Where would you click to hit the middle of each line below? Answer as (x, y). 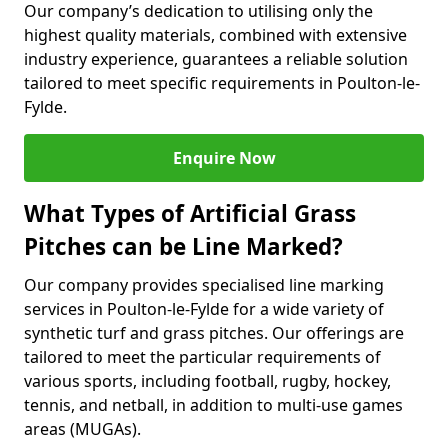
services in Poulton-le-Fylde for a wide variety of (204, 309)
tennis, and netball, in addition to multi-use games (213, 405)
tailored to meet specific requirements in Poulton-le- (222, 83)
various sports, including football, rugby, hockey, (207, 381)
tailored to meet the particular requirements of (202, 357)
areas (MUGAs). (82, 429)
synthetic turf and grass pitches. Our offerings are (214, 333)
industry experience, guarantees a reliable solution (216, 59)
